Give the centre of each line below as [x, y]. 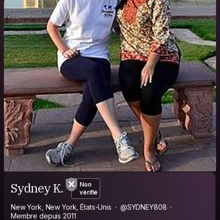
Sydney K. [37, 188]
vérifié [89, 192]
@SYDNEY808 [143, 207]
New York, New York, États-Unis [61, 207]
